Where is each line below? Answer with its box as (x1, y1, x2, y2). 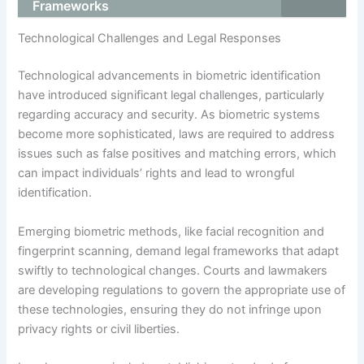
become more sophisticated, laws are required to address (18, 127, 336, 142)
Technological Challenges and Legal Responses (18, 31, 282, 46)
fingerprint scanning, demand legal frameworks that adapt (18, 243, 340, 258)
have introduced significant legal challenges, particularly (18, 88, 325, 103)
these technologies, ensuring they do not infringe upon (18, 301, 323, 317)
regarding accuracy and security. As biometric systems (18, 107, 321, 123)
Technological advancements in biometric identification (18, 68, 322, 84)
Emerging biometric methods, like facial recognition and (18, 223, 325, 239)
